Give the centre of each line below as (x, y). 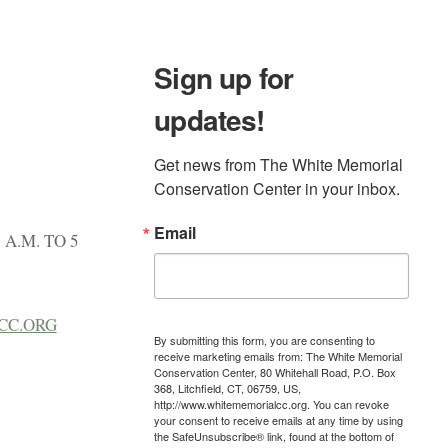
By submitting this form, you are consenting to (265, 339)
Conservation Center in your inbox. (277, 189)
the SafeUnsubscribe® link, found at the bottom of (274, 435)
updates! (209, 120)
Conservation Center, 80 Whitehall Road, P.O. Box (275, 371)
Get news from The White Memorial (279, 165)
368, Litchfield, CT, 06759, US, (228, 387)
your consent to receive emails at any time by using (279, 419)
